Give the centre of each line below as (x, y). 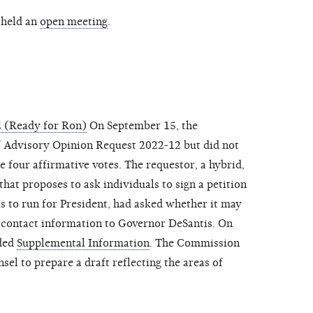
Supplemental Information (83, 243)
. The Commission (195, 243)
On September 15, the (142, 126)
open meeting (74, 22)
